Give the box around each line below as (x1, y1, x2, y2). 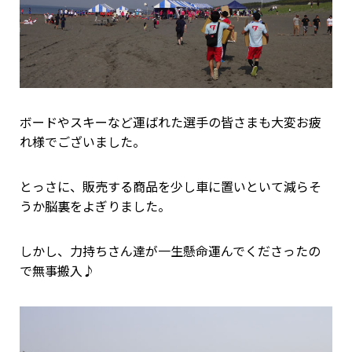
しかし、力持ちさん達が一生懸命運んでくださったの (20, 244, 321, 259)
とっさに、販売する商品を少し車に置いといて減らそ (20, 179, 321, 195)
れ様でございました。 (20, 134, 145, 150)
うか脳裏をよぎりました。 (20, 199, 170, 214)
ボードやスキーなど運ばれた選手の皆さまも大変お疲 (20, 115, 321, 130)
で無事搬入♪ (20, 263, 95, 279)
